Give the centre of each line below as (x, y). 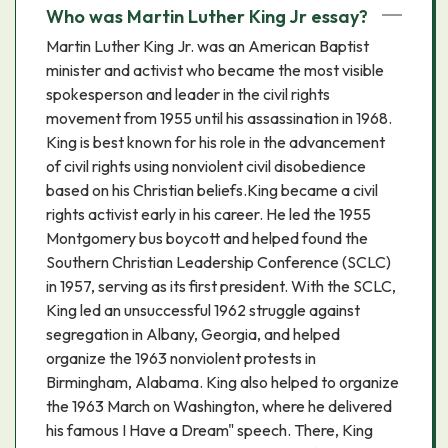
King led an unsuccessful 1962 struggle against (203, 310)
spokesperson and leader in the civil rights (188, 94)
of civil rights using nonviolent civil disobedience (206, 166)
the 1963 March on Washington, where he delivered (219, 406)
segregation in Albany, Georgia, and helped (193, 334)
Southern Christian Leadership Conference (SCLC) (218, 262)
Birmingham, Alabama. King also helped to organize (222, 382)
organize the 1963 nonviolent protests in (181, 358)
